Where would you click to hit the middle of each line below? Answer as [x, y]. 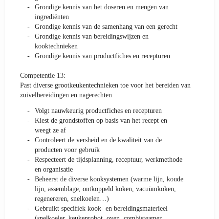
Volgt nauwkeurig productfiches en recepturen [98, 111]
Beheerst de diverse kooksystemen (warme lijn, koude [109, 179]
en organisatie [54, 170]
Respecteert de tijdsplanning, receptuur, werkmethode [109, 160]
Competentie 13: [43, 76]
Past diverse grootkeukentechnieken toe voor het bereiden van [105, 86]
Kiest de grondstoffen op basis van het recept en [101, 121]
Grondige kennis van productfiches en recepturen [102, 56]
